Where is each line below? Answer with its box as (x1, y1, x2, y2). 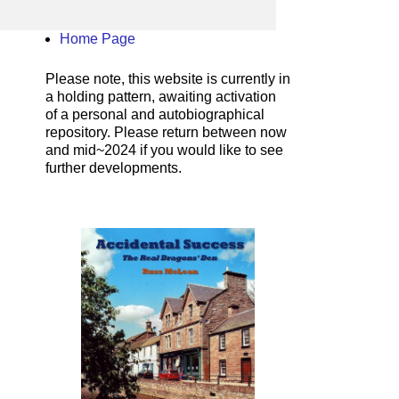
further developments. (45, 160, 182, 175)
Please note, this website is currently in (45, 71, 290, 86)
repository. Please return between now (45, 125, 287, 140)
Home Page (60, 31, 135, 46)
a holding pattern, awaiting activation (45, 89, 276, 104)
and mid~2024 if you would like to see (45, 142, 283, 158)
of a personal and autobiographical (45, 107, 265, 122)
